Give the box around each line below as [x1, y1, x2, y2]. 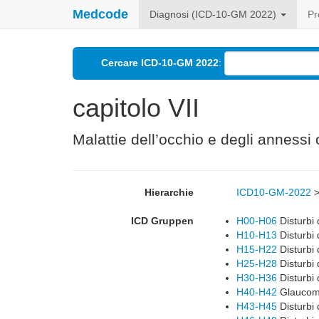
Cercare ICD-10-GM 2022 [101, 56, 219, 68]
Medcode [73, 7, 128, 21]
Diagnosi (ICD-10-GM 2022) [150, 9, 279, 20]
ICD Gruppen [131, 215, 194, 226]
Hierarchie [145, 187, 194, 198]
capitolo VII [73, 93, 199, 122]
